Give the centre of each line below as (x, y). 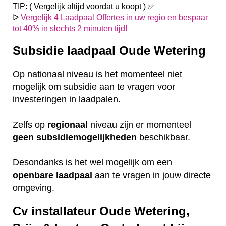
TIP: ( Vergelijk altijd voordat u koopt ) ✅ (84, 6)
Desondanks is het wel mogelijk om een (92, 163)
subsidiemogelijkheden (87, 137)
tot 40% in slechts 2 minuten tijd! (70, 28)
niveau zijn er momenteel (139, 125)
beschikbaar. (165, 137)
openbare (33, 175)
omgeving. (35, 188)
